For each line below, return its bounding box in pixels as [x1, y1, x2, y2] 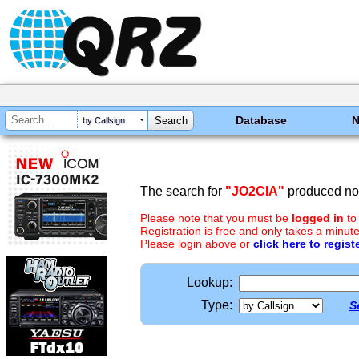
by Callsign [83, 115, 125, 126]
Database [236, 114, 288, 127]
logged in [292, 212, 344, 224]
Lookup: [187, 276, 232, 289]
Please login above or [140, 237, 253, 250]
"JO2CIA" [225, 184, 284, 198]
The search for [140, 184, 225, 198]
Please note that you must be [140, 212, 292, 224]
